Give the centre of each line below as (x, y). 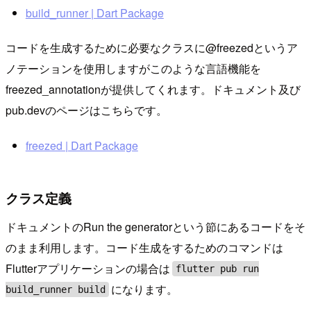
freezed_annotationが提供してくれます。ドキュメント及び (153, 89)
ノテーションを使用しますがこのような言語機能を (133, 68)
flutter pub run (218, 269)
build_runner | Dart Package (94, 12)
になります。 (145, 289)
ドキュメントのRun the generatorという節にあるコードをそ (155, 227)
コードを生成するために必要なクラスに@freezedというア (152, 48)
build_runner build (56, 290)
